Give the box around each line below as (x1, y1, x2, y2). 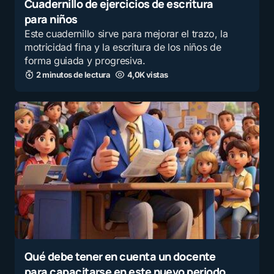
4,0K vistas (127, 70, 168, 80)
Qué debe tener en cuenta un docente (24, 249, 216, 264)
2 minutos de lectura (36, 70, 111, 80)
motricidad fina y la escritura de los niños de (24, 41, 221, 54)
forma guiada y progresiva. (24, 54, 146, 67)
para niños (24, 12, 78, 27)
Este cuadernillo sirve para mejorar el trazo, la (24, 28, 228, 40)
